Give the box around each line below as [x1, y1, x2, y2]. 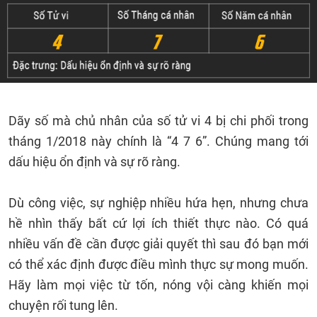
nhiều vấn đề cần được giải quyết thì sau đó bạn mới [8, 236, 309, 251]
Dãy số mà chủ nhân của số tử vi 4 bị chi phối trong [8, 113, 309, 128]
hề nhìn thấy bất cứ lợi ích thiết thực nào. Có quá [8, 216, 309, 231]
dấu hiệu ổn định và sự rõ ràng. [8, 154, 183, 169]
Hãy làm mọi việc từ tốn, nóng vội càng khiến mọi [8, 277, 309, 292]
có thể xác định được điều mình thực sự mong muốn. [8, 257, 309, 272]
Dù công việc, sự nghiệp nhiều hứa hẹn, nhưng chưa [8, 195, 309, 210]
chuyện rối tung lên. [8, 298, 118, 313]
